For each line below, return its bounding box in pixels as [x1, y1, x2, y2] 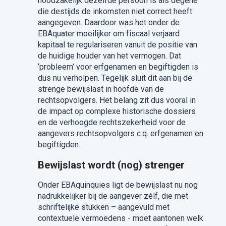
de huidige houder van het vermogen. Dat [37, 50, 181, 61]
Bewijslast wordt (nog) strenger [37, 158, 185, 171]
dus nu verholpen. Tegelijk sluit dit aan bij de [37, 73, 192, 83]
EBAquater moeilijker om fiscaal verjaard [37, 28, 180, 38]
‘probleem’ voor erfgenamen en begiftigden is [37, 62, 198, 72]
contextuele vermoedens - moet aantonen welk [37, 213, 203, 223]
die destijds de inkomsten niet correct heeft [37, 6, 192, 16]
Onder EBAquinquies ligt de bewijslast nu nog [37, 180, 198, 190]
